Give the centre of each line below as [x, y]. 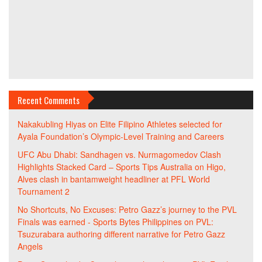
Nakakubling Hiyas [52, 124]
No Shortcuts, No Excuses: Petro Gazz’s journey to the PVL [127, 210]
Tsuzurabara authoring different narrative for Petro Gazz [121, 234]
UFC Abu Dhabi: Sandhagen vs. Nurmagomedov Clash [119, 155]
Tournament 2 [44, 192]
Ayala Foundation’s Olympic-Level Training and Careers [121, 137]
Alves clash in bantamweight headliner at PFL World [114, 179]
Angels [30, 247]
